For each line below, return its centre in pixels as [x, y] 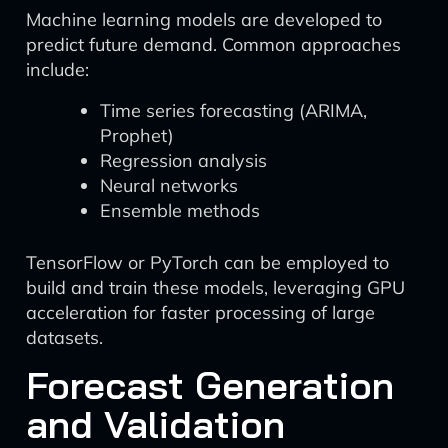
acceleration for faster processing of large [200, 312]
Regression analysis [183, 160]
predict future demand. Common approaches [213, 44]
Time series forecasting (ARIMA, [233, 110]
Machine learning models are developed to [204, 19]
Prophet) [137, 135]
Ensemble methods [180, 210]
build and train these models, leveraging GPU [215, 287]
